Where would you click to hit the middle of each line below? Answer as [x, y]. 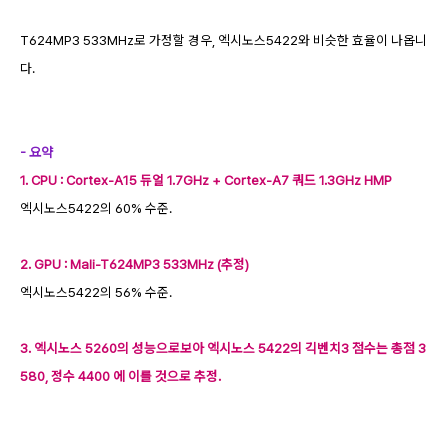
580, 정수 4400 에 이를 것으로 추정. [120, 375]
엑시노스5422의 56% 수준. [96, 291]
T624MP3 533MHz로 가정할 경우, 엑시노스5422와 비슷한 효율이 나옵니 [223, 39]
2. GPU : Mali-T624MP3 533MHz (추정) [134, 263]
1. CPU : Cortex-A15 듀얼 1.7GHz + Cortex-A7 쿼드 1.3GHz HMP [206, 179]
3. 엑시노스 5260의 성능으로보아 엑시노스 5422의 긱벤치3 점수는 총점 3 [223, 347]
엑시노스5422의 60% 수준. [96, 207]
